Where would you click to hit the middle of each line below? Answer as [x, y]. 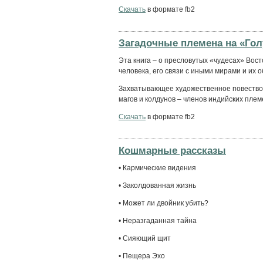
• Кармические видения [157, 168]
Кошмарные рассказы [172, 150]
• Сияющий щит [145, 238]
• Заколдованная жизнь [157, 185]
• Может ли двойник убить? [163, 203]
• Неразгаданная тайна [158, 220]
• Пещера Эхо [142, 256]
